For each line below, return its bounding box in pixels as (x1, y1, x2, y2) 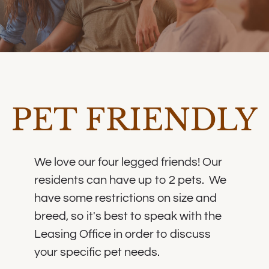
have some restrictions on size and (34, 192, 217, 205)
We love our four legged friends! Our (34, 156, 222, 169)
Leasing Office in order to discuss (34, 228, 211, 241)
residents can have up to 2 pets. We (34, 174, 226, 187)
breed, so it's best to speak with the (34, 210, 222, 223)
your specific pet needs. (34, 246, 160, 259)
